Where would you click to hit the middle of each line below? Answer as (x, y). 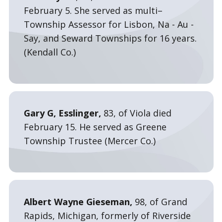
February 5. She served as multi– (93, 10)
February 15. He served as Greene (95, 127)
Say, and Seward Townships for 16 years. (110, 38)
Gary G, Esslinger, (63, 113)
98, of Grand (161, 202)
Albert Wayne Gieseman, (79, 202)
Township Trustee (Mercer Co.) (89, 141)
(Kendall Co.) (50, 52)
